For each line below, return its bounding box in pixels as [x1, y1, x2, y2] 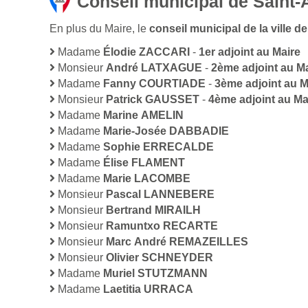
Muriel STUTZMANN [103, 267, 208, 280]
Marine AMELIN [103, 109, 184, 122]
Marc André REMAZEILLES [106, 236, 248, 248]
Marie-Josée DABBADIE [103, 125, 229, 137]
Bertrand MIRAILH [106, 204, 201, 217]
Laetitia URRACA [103, 283, 193, 296]
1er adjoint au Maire [199, 46, 300, 58]
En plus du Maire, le [49, 23, 149, 35]
